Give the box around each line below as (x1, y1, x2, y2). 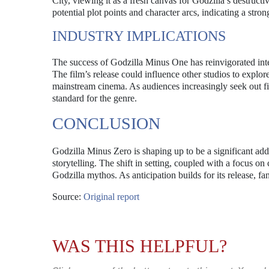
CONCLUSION (52, 114, 160, 133)
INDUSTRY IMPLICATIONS (52, 28, 226, 44)
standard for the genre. (52, 93, 137, 103)
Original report (83, 192, 139, 202)
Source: (52, 192, 83, 202)
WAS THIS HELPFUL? (52, 236, 227, 256)
